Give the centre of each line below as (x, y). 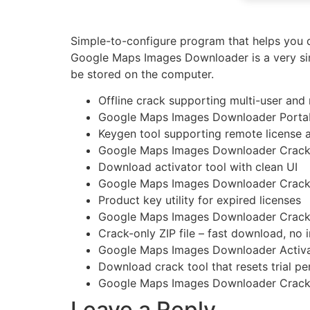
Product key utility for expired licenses (200, 200)
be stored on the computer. (142, 74)
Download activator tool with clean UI (198, 166)
